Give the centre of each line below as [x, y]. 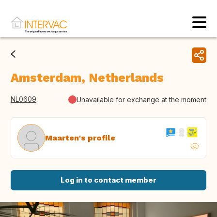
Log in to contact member [108, 180]
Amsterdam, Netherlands [87, 78]
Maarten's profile [80, 138]
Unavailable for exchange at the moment [141, 99]
